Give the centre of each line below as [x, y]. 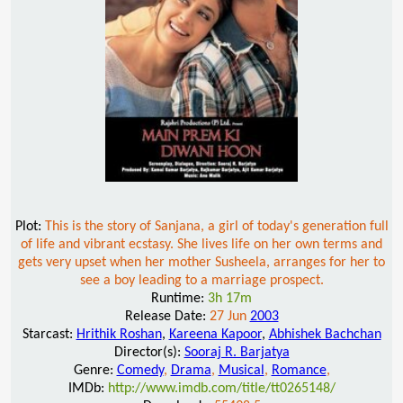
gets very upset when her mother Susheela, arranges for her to [201, 262]
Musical [241, 370]
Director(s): [149, 352]
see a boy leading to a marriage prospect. [201, 280]
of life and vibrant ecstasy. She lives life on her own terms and [201, 244]
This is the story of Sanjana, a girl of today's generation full [216, 226]
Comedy [140, 370]
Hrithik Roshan [119, 334]
